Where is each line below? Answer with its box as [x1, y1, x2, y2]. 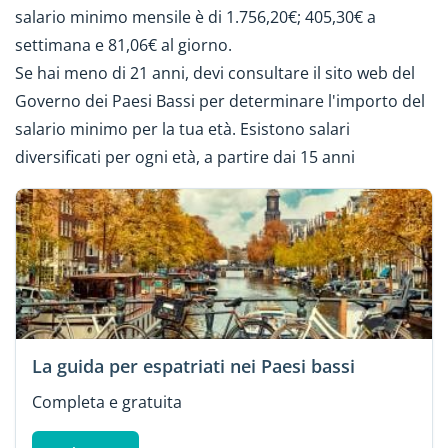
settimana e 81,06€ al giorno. [15, 33, 236, 56]
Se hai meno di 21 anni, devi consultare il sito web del [15, 61, 415, 84]
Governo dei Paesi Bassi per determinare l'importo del [15, 89, 425, 112]
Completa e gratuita [32, 390, 182, 413]
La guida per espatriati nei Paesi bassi [32, 353, 355, 378]
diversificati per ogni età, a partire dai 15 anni [15, 145, 355, 168]
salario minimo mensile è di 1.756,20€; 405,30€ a [15, 5, 376, 28]
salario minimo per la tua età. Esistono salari [15, 117, 350, 140]
